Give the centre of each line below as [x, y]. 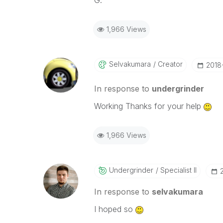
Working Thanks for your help [149, 106]
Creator [169, 64]
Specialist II [177, 170]
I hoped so [114, 209]
